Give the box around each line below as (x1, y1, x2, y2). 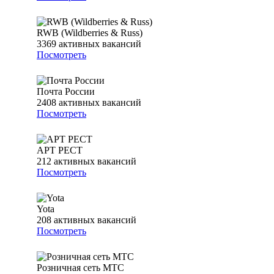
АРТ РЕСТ (37, 145, 83, 156)
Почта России (37, 86, 95, 97)
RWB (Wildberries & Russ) (37, 28, 143, 39)
